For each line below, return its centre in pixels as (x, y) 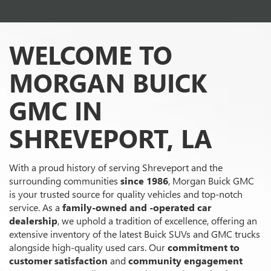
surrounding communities (65, 181)
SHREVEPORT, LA (111, 138)
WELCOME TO (91, 54)
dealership (33, 221)
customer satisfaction (58, 261)
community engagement (185, 261)
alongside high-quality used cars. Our (88, 247)
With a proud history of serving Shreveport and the (116, 168)
